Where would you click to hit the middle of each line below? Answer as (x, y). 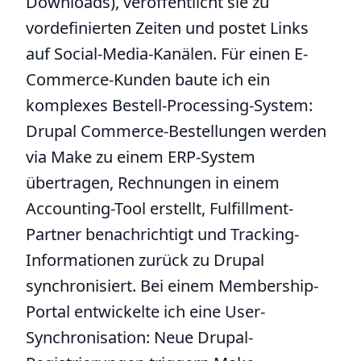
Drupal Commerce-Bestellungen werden (176, 131)
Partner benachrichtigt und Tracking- (162, 234)
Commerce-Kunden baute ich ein (148, 79)
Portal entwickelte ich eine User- (145, 311)
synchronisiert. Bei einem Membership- (172, 286)
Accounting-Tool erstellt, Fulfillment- (160, 208)
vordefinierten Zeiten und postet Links (167, 28)
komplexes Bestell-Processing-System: (169, 105)
